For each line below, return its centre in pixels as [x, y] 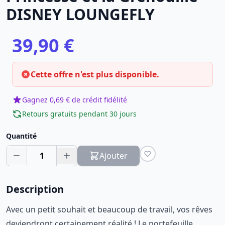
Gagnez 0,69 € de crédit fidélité [75, 100]
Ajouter [114, 156]
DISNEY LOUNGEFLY [80, 14]
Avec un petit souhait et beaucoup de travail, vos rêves [109, 209]
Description [35, 189]
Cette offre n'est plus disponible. [95, 74]
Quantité [21, 136]
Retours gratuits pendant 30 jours [79, 114]
